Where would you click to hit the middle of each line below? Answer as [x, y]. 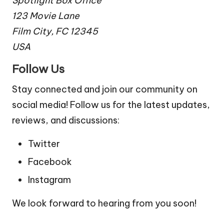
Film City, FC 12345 [55, 31]
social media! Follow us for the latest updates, [111, 105]
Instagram [49, 180]
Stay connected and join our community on [105, 89]
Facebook [50, 162]
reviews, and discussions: [66, 120]
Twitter [44, 144]
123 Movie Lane [46, 16]
